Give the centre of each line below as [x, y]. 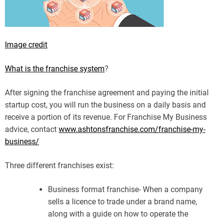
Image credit [26, 44]
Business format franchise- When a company [125, 189]
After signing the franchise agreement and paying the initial [107, 92]
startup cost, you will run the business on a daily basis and [105, 105]
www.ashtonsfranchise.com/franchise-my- [132, 129]
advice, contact [32, 129]
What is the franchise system [55, 68]
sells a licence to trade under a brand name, [122, 201]
